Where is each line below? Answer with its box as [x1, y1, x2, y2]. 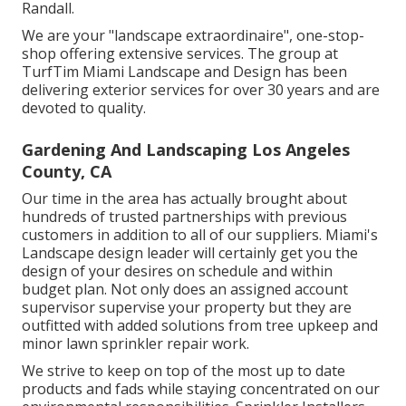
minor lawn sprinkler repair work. [22, 333, 249, 353]
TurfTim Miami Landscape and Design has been [22, 61, 347, 82]
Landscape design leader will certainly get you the [22, 242, 358, 263]
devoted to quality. [22, 97, 146, 118]
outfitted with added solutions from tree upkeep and [22, 314, 378, 335]
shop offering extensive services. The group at [22, 43, 338, 63]
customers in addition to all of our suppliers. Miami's [22, 224, 378, 245]
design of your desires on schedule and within [22, 260, 333, 281]
